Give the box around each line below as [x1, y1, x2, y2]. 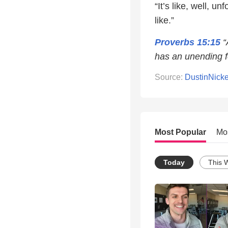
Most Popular [155, 128, 206, 137]
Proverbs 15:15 [155, 37, 220, 48]
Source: [155, 73, 185, 82]
